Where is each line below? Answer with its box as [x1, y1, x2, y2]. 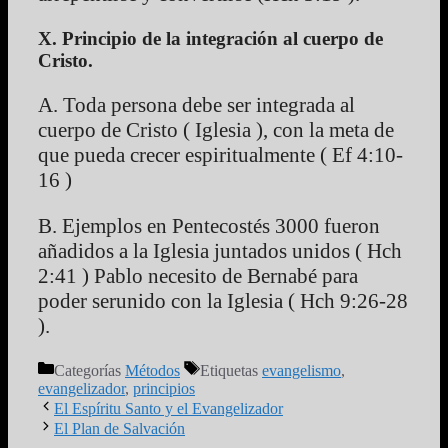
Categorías [54, 362, 125, 380]
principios [133, 380, 195, 398]
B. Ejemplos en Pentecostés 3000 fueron [38, 214, 380, 239]
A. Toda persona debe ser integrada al [38, 93, 355, 118]
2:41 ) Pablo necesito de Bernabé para [38, 264, 358, 289]
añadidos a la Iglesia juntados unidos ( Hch [38, 239, 402, 264]
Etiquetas [200, 362, 262, 380]
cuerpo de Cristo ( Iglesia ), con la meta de [38, 118, 394, 143]
